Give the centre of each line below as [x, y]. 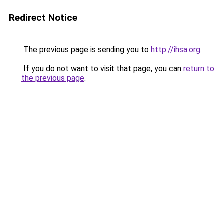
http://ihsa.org [175, 50]
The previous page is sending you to [86, 50]
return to [199, 68]
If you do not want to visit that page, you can [102, 68]
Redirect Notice [43, 18]
